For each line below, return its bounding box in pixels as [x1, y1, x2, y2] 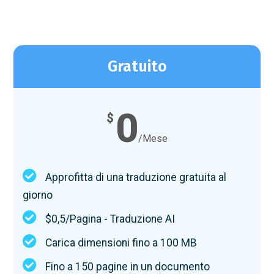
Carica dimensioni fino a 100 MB [45, 237, 198, 250]
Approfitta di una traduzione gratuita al [45, 171, 227, 184]
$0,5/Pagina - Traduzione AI [45, 213, 176, 226]
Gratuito [107, 57, 167, 76]
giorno [23, 189, 53, 202]
